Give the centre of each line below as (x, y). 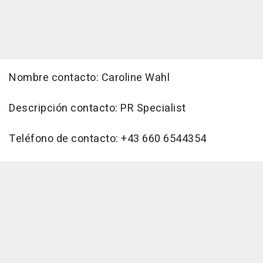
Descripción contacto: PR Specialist (97, 109)
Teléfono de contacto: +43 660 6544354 (112, 139)
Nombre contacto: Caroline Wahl (89, 78)
